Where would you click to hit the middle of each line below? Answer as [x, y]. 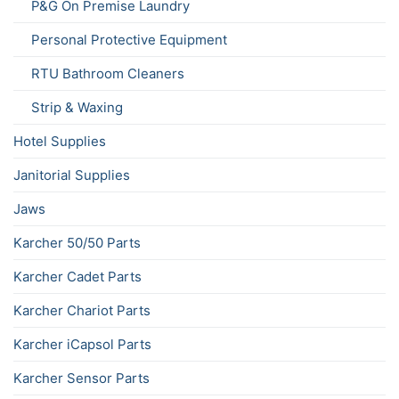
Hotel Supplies [60, 141]
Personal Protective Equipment [129, 39]
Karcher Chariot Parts [82, 310]
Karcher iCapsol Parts [82, 344]
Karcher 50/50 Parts [77, 242]
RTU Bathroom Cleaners [108, 73]
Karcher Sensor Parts [81, 378]
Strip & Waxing [77, 107]
